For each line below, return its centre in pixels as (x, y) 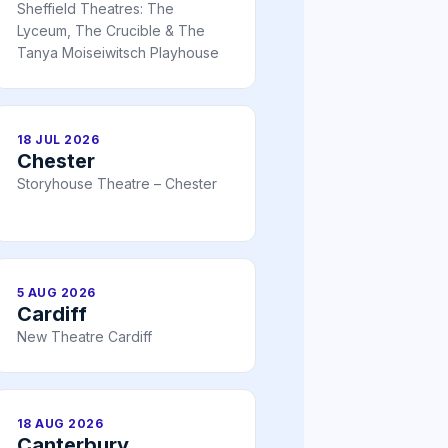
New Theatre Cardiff (84, 337)
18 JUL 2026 (58, 140)
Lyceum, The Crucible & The (111, 31)
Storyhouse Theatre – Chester (117, 184)
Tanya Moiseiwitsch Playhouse (118, 53)
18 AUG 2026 (60, 424)
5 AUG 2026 (56, 293)
